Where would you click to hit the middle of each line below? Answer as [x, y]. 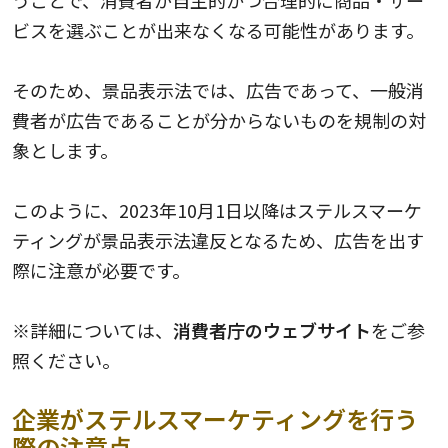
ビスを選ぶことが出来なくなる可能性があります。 [218, 29]
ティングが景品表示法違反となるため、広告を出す [218, 239]
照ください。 [66, 359]
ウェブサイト [317, 329]
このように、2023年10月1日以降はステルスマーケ [217, 209]
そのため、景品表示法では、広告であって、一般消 [218, 89]
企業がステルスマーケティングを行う [215, 418]
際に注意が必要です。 [101, 269]
